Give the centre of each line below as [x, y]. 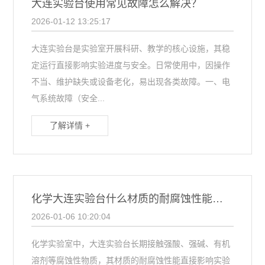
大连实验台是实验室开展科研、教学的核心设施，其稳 [131, 49]
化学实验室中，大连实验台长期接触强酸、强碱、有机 [131, 244]
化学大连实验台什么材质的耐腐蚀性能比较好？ [218, 199]
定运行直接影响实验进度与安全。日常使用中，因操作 [131, 65]
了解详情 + [70, 125]
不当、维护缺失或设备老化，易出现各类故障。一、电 [131, 82]
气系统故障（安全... [68, 98]
